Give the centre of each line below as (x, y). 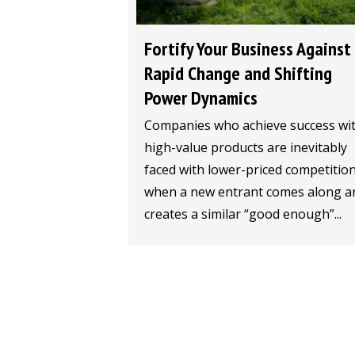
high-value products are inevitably (246, 147)
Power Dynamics (201, 97)
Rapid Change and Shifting (238, 73)
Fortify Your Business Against (248, 48)
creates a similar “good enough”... (243, 214)
